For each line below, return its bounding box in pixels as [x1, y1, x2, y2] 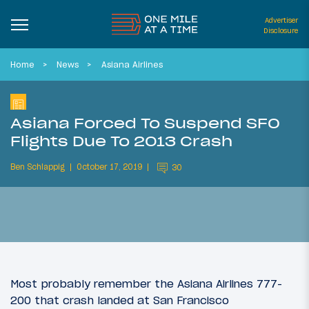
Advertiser [265, 16, 298, 25]
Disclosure [263, 26, 298, 35]
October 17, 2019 [77, 162, 142, 172]
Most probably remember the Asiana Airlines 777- [10, 277, 282, 291]
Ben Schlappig [10, 162, 65, 172]
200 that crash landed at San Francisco [10, 293, 229, 308]
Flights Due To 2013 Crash [10, 131, 232, 150]
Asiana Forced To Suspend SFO [10, 113, 280, 132]
